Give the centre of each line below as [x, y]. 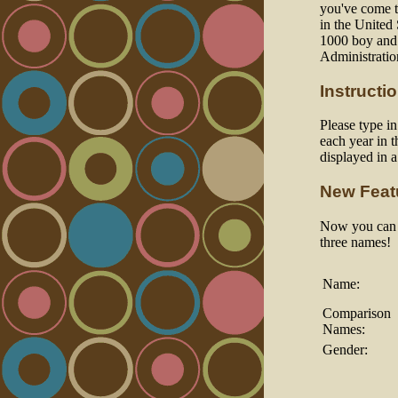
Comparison [357, 313]
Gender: [345, 349]
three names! [355, 242]
